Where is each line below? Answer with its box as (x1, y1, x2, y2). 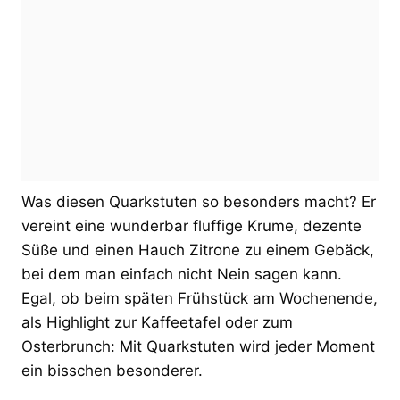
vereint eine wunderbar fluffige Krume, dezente (21, 216, 362, 235)
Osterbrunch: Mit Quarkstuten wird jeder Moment (21, 337, 375, 355)
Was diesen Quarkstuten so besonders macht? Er (21, 192, 376, 211)
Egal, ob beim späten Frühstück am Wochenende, (21, 288, 378, 307)
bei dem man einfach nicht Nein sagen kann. (21, 264, 342, 283)
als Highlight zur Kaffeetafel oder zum (21, 312, 293, 331)
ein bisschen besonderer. (21, 361, 203, 379)
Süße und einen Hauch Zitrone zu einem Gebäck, (21, 240, 374, 259)
